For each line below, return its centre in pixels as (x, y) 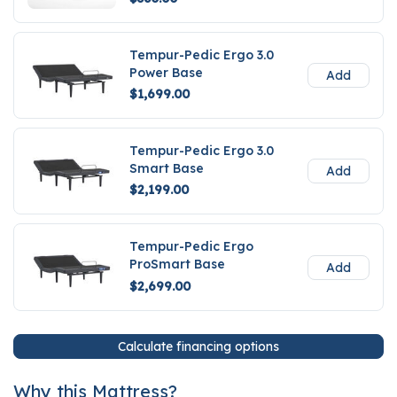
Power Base (166, 72)
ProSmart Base (177, 265)
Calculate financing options (198, 346)
